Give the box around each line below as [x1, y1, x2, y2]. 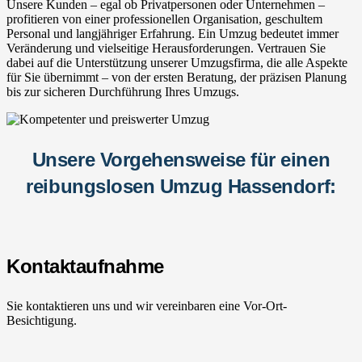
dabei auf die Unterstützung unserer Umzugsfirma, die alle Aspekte [6, 55, 347, 69]
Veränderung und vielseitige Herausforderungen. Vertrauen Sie [6, 40, 326, 55]
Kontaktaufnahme [6, 255, 164, 277]
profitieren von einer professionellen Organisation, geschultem [6, 11, 322, 26]
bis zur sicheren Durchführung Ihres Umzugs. [6, 84, 239, 99]
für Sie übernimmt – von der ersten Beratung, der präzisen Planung [6, 69, 347, 84]
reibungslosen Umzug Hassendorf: [26, 175, 336, 197]
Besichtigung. [6, 313, 77, 327]
